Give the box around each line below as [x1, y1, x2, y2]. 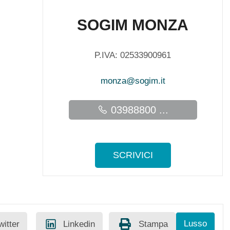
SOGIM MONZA [77, 16, 189, 33]
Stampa [138, 219, 168, 229]
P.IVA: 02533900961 [94, 50, 171, 60]
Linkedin [63, 219, 95, 229]
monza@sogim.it [100, 76, 165, 86]
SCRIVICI [112, 150, 153, 160]
